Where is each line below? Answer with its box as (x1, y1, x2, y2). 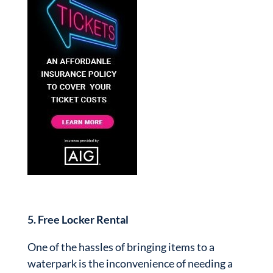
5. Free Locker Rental (27, 213, 129, 226)
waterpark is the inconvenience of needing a (27, 257, 233, 270)
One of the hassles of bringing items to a (27, 240, 214, 253)
